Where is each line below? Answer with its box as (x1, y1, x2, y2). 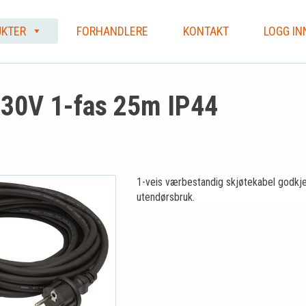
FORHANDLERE (76, 23, 149, 38)
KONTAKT (183, 23, 229, 38)
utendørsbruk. (136, 191, 195, 204)
